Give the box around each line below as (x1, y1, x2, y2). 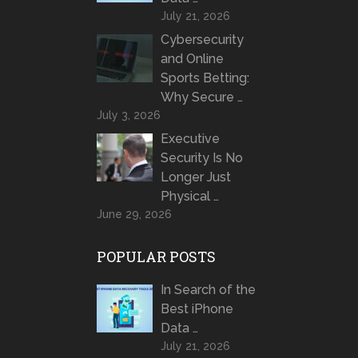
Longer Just (160, 169, 231, 185)
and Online (160, 51, 224, 67)
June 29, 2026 (96, 208, 172, 221)
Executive (160, 131, 220, 147)
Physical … (160, 189, 219, 205)
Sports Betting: (160, 70, 249, 86)
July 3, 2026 (96, 109, 161, 122)
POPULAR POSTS (96, 247, 216, 267)
